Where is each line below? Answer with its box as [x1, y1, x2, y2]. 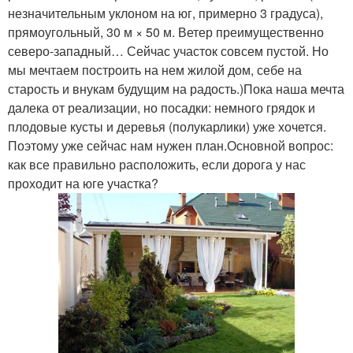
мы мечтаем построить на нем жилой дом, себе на [8, 60, 302, 79]
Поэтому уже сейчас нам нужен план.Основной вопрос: [8, 136, 333, 154]
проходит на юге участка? [8, 173, 158, 192]
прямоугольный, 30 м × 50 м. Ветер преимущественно [8, 22, 324, 41]
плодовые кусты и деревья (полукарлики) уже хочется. [8, 117, 326, 136]
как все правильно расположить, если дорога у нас [8, 154, 306, 173]
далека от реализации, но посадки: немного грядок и [8, 98, 315, 117]
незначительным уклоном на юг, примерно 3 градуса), [8, 3, 323, 22]
